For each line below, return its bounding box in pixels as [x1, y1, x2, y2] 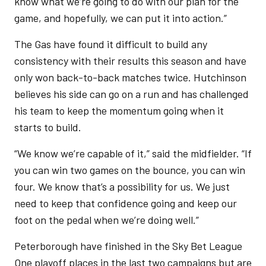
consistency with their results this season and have [14, 54, 246, 67]
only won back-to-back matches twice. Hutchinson [14, 71, 246, 84]
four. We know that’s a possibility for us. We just [14, 180, 230, 193]
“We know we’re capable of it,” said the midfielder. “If [14, 147, 252, 160]
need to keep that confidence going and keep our [14, 197, 237, 210]
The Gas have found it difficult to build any [14, 37, 207, 50]
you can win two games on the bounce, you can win [14, 163, 245, 176]
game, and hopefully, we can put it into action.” [14, 11, 229, 24]
